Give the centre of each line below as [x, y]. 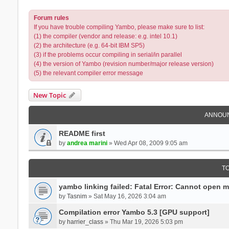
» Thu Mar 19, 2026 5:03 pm [143, 222]
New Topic [49, 95]
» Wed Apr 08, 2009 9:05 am [147, 143]
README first [82, 133]
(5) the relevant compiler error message [88, 73]
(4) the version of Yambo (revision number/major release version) [123, 64]
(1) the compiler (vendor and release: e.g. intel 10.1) [105, 36]
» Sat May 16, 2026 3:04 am [126, 196]
